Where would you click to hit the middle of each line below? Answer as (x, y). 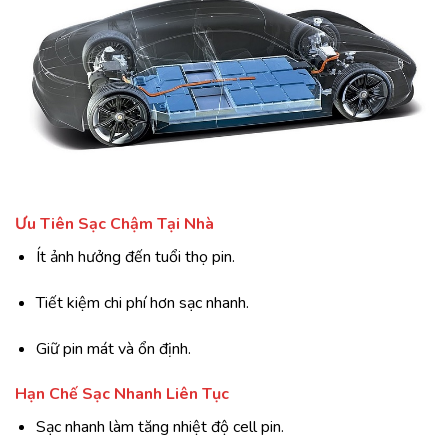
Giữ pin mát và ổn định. (113, 348)
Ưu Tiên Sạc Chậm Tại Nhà (114, 223)
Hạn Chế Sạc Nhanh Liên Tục (122, 394)
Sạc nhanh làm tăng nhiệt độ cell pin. (159, 427)
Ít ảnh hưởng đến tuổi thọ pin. (135, 256)
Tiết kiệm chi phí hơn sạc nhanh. (142, 302)
